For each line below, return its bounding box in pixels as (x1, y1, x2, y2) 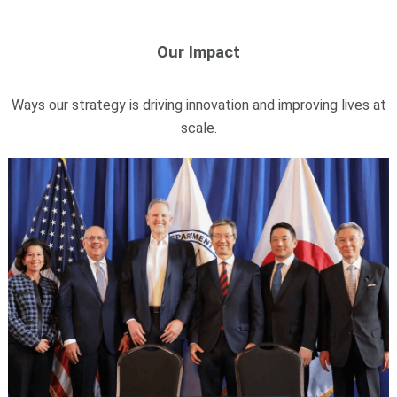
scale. (180, 119, 217, 136)
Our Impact (157, 42, 240, 61)
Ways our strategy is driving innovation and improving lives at (11, 96, 386, 113)
